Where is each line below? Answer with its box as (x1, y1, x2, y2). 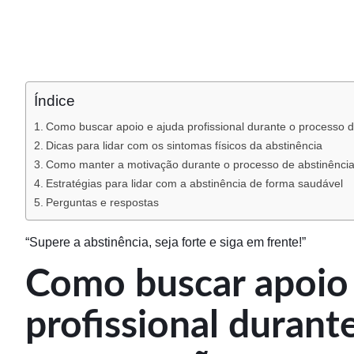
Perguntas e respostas (45, 196, 159, 209)
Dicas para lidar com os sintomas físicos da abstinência (45, 139, 322, 153)
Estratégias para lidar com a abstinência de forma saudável (45, 177, 343, 190)
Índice (34, 92, 75, 110)
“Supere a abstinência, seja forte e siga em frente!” (25, 235, 306, 250)
